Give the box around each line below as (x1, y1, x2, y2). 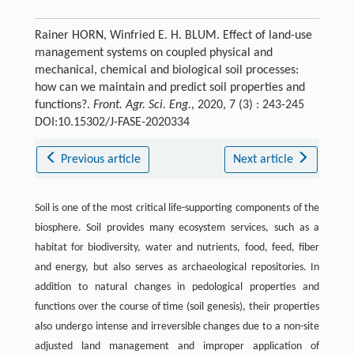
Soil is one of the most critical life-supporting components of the (34, 202, 320, 215)
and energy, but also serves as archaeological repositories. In (34, 262, 320, 274)
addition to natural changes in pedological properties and (34, 281, 320, 294)
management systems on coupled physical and (34, 47, 273, 60)
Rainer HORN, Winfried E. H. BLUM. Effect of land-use (34, 29, 312, 43)
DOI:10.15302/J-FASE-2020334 (34, 116, 190, 130)
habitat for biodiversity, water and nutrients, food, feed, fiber (34, 242, 320, 254)
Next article (232, 153, 296, 167)
